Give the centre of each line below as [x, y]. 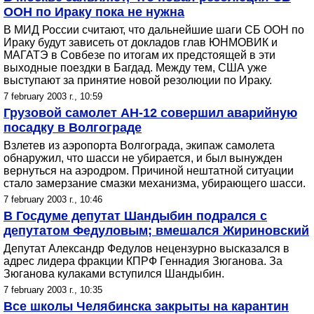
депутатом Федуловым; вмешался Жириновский [156, 231]
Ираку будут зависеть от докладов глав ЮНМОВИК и [141, 42]
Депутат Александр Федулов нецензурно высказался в [146, 248]
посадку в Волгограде [73, 128]
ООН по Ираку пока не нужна [94, 12]
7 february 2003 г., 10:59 [53, 96]
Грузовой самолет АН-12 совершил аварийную [150, 113]
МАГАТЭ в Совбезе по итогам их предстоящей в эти [139, 55]
